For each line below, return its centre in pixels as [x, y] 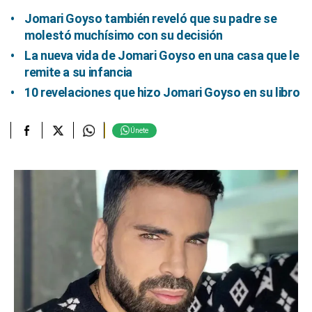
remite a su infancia [78, 72]
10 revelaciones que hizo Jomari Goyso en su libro [162, 92]
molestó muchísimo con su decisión [124, 35]
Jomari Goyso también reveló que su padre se [151, 18]
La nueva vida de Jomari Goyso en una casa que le [162, 55]
